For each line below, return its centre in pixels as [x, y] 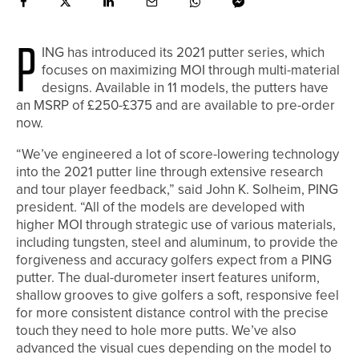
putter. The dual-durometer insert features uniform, [168, 278]
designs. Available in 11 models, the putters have [185, 88]
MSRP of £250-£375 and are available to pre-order [184, 106]
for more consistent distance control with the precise [172, 313]
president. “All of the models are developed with [160, 208]
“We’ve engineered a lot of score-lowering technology [177, 155]
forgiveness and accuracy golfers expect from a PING [174, 260]
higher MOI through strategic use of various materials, [176, 225]
